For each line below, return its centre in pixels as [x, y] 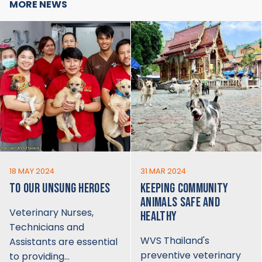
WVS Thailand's [175, 240]
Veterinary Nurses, [51, 212]
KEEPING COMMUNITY [185, 188]
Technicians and [47, 227]
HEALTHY [159, 216]
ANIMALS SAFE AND [180, 202]
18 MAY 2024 [32, 171]
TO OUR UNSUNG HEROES [60, 188]
